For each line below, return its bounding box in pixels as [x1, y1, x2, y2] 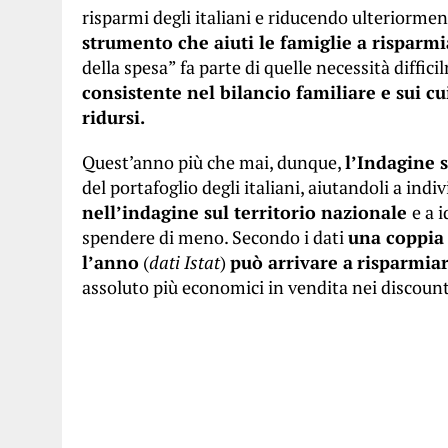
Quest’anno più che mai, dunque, [82, 150, 345, 174]
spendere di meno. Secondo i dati [82, 225, 348, 249]
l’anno [82, 250, 139, 274]
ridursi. [82, 105, 145, 129]
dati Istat [149, 250, 220, 274]
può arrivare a [230, 250, 353, 274]
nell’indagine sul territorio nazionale [82, 200, 412, 224]
